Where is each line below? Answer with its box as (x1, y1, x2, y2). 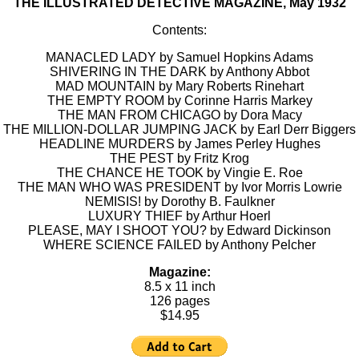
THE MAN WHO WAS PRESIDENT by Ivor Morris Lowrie (17, 180, 342, 194)
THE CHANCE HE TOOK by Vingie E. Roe (56, 166, 303, 179)
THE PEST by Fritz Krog (110, 151, 249, 165)
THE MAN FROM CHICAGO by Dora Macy (57, 108, 302, 122)
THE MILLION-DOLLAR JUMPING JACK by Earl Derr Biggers (3, 123, 356, 136)
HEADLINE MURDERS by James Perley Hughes (38, 137, 321, 151)
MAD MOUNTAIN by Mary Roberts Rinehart (55, 79, 304, 93)
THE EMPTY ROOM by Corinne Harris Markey (46, 94, 313, 107)
